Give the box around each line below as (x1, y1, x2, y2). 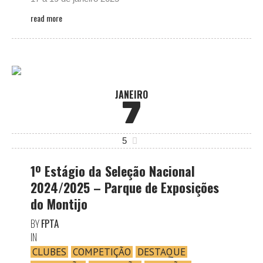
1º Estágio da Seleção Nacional (31, 161, 195, 180)
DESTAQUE (137, 245, 186, 258)
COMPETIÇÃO (73, 245, 131, 258)
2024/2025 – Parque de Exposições (31, 178, 219, 197)
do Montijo (31, 194, 87, 213)
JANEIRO (115, 87, 148, 102)
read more (31, 12, 62, 24)
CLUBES (32, 245, 66, 258)
